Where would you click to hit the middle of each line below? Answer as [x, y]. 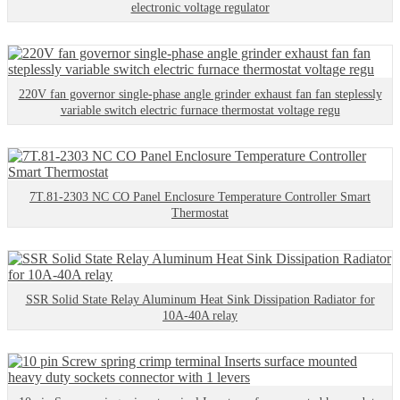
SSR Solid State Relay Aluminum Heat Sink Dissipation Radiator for [200, 300]
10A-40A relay [200, 316]
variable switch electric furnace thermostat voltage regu [200, 111]
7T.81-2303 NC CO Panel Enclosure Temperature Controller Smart [200, 197]
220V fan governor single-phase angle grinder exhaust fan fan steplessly [200, 95]
